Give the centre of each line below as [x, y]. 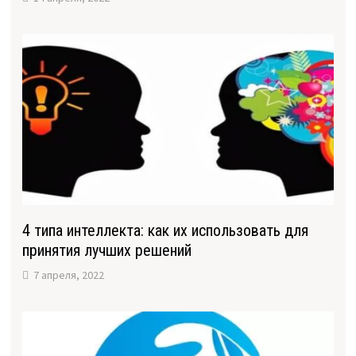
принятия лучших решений [106, 251]
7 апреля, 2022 [68, 275]
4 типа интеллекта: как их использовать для [165, 231]
